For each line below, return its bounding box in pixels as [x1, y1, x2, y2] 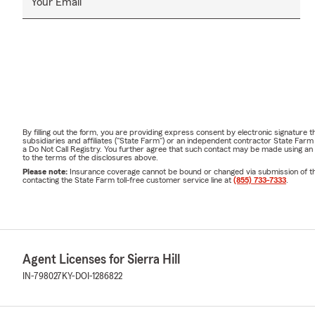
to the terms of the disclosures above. [22, 153, 158, 162]
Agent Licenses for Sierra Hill [22, 252, 180, 267]
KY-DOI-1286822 [62, 271, 122, 282]
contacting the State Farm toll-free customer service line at [22, 176, 233, 185]
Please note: [22, 167, 70, 176]
